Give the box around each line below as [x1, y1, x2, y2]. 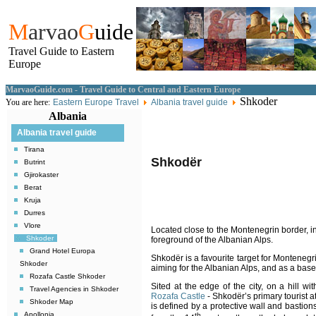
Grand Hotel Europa [30, 247, 95, 255]
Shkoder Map [30, 298, 73, 305]
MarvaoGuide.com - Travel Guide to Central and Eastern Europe [6, 85, 241, 95]
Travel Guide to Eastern [8, 45, 114, 57]
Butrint [24, 158, 45, 166]
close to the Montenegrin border [184, 225, 307, 236]
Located [151, 225, 185, 236]
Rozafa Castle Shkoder [30, 272, 105, 280]
